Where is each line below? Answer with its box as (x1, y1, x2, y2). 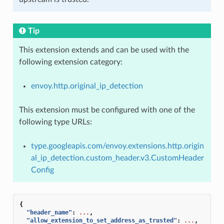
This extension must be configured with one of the (18, 105, 195, 114)
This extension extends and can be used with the (18, 45, 189, 54)
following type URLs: (18, 117, 92, 126)
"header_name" (26, 208, 72, 216)
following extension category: (18, 57, 122, 66)
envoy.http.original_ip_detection (30, 81, 143, 90)
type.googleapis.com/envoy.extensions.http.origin (30, 141, 204, 150)
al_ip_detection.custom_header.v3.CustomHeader (30, 153, 204, 162)
